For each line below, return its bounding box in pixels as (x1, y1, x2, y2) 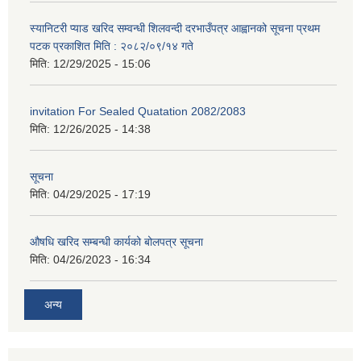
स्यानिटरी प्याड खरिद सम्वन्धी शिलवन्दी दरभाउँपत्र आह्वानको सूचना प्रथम (30, 21, 320, 35)
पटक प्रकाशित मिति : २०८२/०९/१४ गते (30, 39, 193, 52)
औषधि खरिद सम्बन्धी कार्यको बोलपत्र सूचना (30, 234, 203, 248)
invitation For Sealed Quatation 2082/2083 (30, 104, 246, 118)
